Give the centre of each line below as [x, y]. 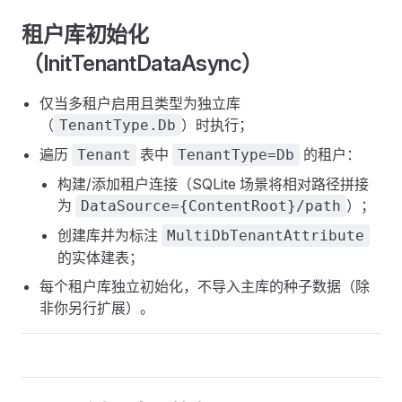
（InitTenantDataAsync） [142, 63]
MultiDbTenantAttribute [266, 236]
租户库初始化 [85, 35]
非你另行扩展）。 [97, 308]
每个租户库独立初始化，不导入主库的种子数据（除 [205, 286]
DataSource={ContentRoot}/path [211, 206]
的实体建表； [100, 258]
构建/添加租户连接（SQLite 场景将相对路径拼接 [213, 184]
